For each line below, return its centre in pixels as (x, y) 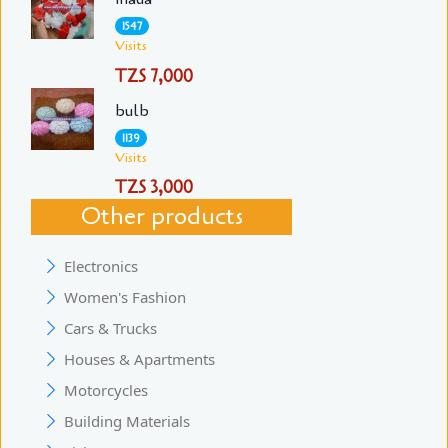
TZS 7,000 (153, 76)
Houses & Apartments (139, 359)
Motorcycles (106, 390)
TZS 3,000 (153, 188)
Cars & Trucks (110, 328)
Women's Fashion (125, 297)
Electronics (101, 266)
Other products (161, 217)
